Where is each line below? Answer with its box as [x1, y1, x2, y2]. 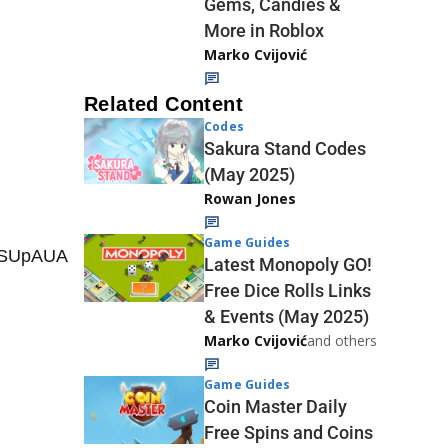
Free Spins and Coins [204, 422, 373, 443]
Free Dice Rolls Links [204, 280, 371, 301]
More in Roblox [204, 20, 324, 41]
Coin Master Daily [204, 396, 347, 417]
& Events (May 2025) [204, 306, 369, 327]
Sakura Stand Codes [204, 138, 366, 159]
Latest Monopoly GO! [204, 254, 372, 275]
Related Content [84, 93, 243, 115]
